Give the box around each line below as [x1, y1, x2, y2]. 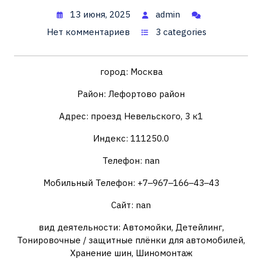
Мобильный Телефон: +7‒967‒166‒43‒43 [43, 177, 219, 188]
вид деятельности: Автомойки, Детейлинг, [38, 222, 224, 233]
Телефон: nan [102, 155, 160, 166]
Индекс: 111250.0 [93, 133, 169, 144]
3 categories [155, 26, 206, 37]
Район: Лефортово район [77, 88, 185, 99]
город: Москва [99, 66, 163, 77]
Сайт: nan [111, 199, 151, 211]
